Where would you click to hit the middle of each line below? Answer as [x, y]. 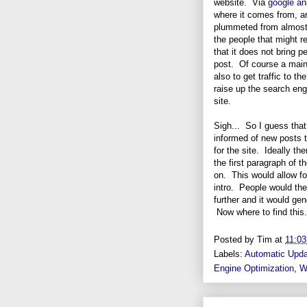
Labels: [229, 254]
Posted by [235, 239]
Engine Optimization [254, 268]
